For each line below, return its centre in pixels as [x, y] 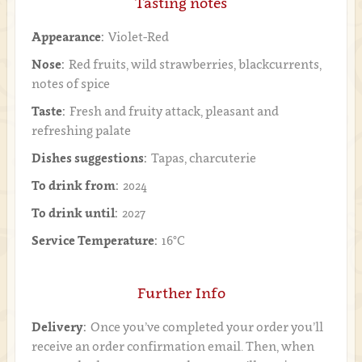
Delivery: [59, 326]
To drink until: [74, 212]
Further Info [181, 293]
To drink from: [75, 185]
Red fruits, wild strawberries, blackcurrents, [195, 63]
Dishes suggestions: [89, 157]
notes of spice [70, 83]
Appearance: [67, 36]
